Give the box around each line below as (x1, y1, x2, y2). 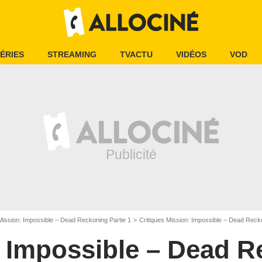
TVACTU (120, 50, 153, 59)
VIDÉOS (176, 50, 206, 59)
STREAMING (47, 50, 96, 59)
